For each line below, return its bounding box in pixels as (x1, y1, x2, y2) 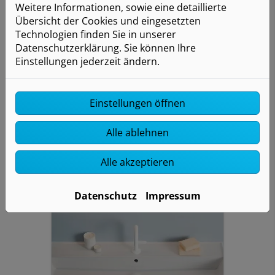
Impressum (145, 188, 201, 203)
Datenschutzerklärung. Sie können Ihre (15, 41, 196, 55)
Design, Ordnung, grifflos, (70, 77, 189, 91)
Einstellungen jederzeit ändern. (15, 54, 160, 68)
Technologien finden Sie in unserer (15, 27, 176, 41)
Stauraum (70, 91, 117, 105)
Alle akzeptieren (101, 155, 174, 169)
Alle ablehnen (106, 125, 169, 139)
